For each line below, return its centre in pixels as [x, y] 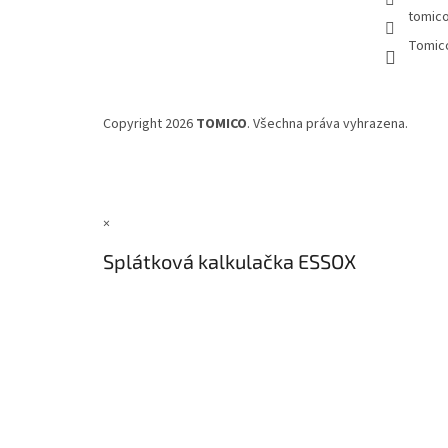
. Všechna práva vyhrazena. [327, 123]
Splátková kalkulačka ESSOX [229, 261]
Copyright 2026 [149, 123]
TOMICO [221, 123]
